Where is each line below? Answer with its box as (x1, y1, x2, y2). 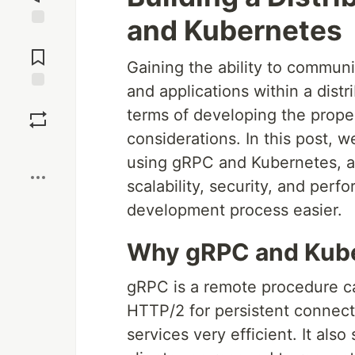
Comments (10, 44, 66, 58)
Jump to (17, 30, 59, 44)
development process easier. (127, 200, 342, 219)
